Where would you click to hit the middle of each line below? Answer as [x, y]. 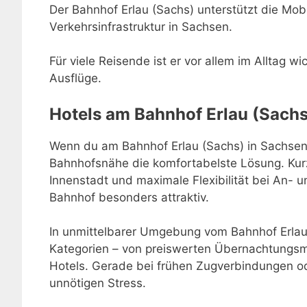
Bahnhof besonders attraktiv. [129, 197]
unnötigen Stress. [98, 283]
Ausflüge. [75, 78]
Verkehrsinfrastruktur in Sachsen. [141, 26]
